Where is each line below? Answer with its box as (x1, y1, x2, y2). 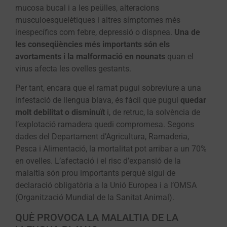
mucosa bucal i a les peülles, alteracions (15, 3, 159, 13)
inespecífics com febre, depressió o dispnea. (15, 27, 174, 37)
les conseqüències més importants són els (15, 39, 170, 49)
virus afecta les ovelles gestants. (15, 63, 131, 73)
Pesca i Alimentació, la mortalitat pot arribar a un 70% (15, 144, 207, 154)
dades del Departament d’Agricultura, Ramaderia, (15, 132, 189, 142)
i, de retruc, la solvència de (105, 107, 200, 118)
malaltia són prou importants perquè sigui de (15, 168, 175, 178)
